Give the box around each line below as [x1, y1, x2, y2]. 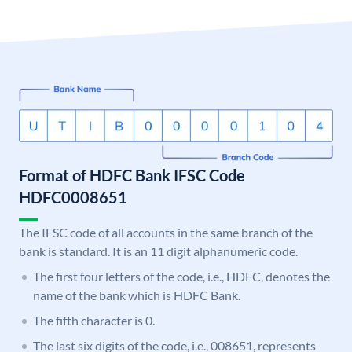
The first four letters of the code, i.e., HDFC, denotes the [33, 269, 330, 284]
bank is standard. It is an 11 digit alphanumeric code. [19, 244, 298, 259]
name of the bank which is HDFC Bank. [33, 288, 240, 303]
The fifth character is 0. [33, 313, 155, 328]
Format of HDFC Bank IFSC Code [19, 166, 245, 185]
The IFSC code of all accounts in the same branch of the [19, 225, 313, 240]
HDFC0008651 [19, 188, 127, 207]
